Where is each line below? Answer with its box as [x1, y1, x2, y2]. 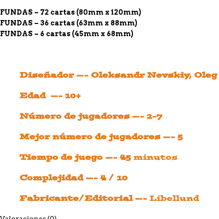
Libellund [150, 193, 199, 203]
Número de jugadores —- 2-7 [20, 111, 162, 121]
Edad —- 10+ [20, 90, 81, 101]
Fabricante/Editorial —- [20, 193, 150, 203]
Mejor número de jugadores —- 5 [20, 131, 183, 142]
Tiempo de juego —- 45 [20, 152, 131, 162]
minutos [131, 152, 177, 162]
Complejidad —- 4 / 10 [20, 173, 128, 183]
